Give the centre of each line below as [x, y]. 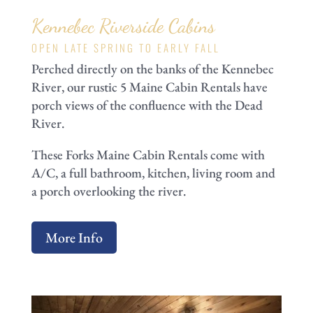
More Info [74, 238]
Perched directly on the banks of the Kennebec [152, 69]
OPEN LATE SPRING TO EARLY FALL [125, 48]
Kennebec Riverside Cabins [123, 26]
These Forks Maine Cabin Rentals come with [148, 155]
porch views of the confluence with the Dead [147, 105]
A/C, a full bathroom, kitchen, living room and [153, 173]
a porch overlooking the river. [108, 191]
